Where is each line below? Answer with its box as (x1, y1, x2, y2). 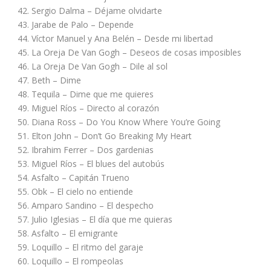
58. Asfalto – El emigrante (17, 227, 118, 239)
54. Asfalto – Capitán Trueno (17, 171, 129, 183)
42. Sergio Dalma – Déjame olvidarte (17, 4, 162, 16)
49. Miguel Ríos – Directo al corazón (17, 102, 159, 114)
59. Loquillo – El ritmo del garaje (17, 241, 143, 253)
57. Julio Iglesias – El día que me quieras (17, 213, 172, 225)
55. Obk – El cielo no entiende (17, 185, 133, 197)
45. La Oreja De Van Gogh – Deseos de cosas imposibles (17, 46, 241, 58)
